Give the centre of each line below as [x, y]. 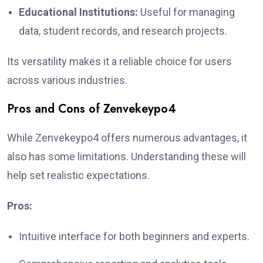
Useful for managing [186, 12]
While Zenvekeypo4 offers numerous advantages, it [127, 137]
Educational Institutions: [78, 12]
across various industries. [67, 80]
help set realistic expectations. [78, 175]
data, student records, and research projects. [123, 31]
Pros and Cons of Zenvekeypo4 [92, 109]
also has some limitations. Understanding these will [127, 156]
